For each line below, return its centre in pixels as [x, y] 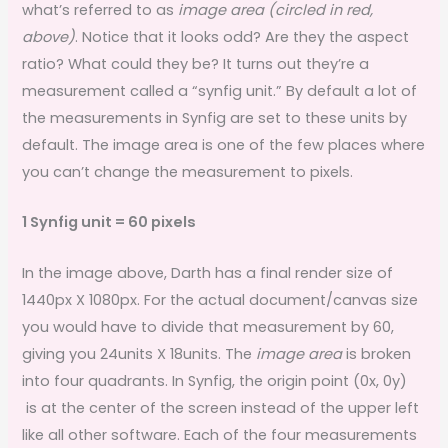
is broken [377, 353]
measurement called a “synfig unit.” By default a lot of [220, 90]
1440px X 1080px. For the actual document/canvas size [220, 299]
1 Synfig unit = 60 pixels [109, 222]
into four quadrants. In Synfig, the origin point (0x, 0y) [215, 380]
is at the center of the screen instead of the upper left [221, 407]
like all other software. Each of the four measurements [220, 434]
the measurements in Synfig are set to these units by [215, 117]
